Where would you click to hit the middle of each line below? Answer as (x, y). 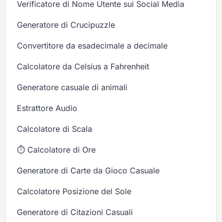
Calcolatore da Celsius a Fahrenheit (83, 67)
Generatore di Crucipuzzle (66, 25)
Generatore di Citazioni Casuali (75, 212)
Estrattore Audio (47, 108)
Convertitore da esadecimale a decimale (92, 46)
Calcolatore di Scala (55, 129)
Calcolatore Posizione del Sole (74, 192)
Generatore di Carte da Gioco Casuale (88, 171)
